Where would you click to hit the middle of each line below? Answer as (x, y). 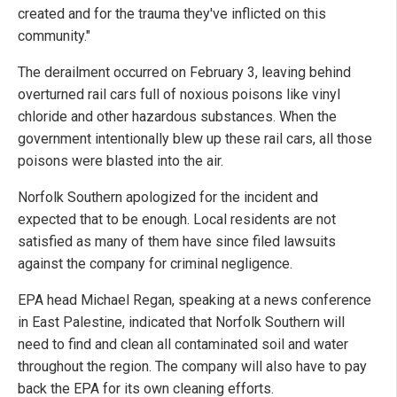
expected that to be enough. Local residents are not (177, 219)
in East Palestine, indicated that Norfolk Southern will (181, 322)
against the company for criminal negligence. (155, 263)
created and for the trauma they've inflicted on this (172, 13)
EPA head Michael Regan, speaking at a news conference (195, 300)
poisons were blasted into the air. (121, 160)
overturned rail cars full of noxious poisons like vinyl (179, 94)
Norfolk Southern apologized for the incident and (168, 197)
